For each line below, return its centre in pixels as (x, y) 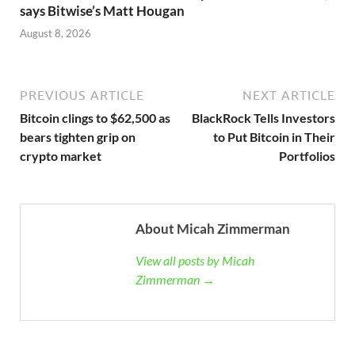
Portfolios (307, 156)
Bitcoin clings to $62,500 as (95, 118)
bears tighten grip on (78, 137)
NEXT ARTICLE (289, 95)
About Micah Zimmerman (213, 229)
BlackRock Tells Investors (263, 118)
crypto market (61, 156)
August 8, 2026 (55, 34)
